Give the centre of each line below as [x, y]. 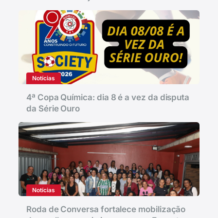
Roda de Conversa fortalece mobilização [106, 209]
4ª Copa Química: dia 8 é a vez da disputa [108, 97]
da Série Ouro [53, 109]
